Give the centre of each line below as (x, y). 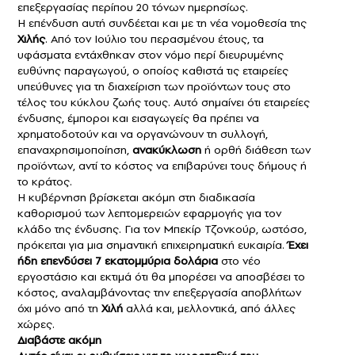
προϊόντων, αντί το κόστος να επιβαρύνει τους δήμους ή (162, 166)
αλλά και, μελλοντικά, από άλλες (209, 309)
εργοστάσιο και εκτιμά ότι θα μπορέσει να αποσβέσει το (161, 277)
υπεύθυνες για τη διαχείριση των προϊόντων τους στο (154, 87)
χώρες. (36, 324)
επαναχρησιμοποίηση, (75, 150)
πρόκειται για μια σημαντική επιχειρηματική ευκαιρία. (153, 245)
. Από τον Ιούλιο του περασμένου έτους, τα (155, 39)
